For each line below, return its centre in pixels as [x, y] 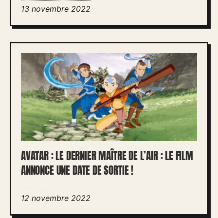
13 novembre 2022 [56, 9]
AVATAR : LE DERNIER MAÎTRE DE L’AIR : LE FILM [107, 156]
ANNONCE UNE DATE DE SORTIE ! [77, 171]
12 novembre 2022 [56, 198]
